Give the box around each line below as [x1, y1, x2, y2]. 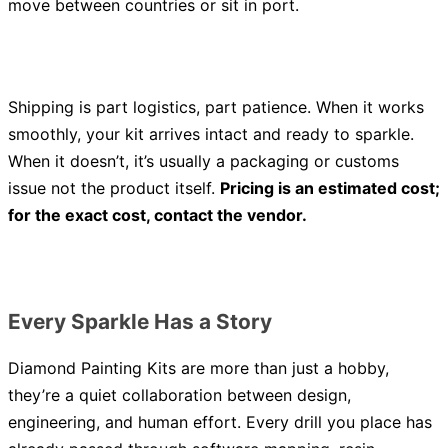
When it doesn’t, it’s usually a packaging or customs [8, 151, 399, 172]
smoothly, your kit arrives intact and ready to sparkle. [8, 124, 414, 145]
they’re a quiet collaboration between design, [8, 385, 351, 406]
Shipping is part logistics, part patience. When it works [8, 97, 424, 118]
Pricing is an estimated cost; [220, 178, 440, 199]
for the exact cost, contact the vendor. [8, 205, 307, 226]
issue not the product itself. [8, 178, 220, 199]
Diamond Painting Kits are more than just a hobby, [8, 358, 389, 379]
